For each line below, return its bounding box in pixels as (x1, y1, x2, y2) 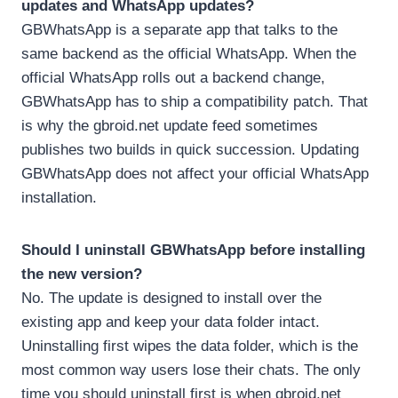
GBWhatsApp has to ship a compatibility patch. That (21, 92, 368, 110)
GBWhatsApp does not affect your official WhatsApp (21, 164, 369, 182)
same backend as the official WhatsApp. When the (21, 44, 356, 62)
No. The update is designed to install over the (21, 289, 322, 306)
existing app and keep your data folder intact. (21, 313, 320, 330)
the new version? (21, 265, 142, 283)
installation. (21, 188, 97, 206)
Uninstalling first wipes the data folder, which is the (21, 337, 358, 354)
